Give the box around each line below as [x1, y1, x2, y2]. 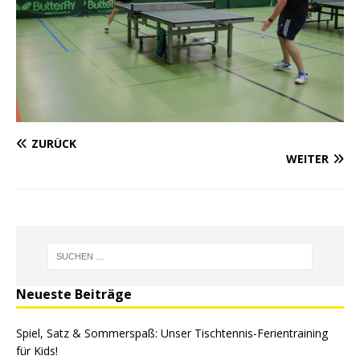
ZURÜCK [31, 136, 76, 152]
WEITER [286, 151, 329, 167]
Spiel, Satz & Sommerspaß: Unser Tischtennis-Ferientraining [16, 325, 328, 342]
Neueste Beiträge [16, 285, 132, 304]
